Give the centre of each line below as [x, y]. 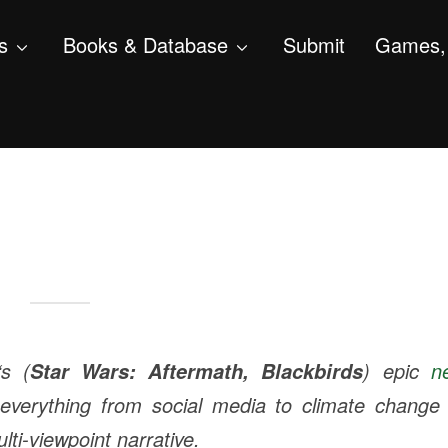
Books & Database [145, 44]
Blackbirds [312, 371]
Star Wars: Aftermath [136, 371]
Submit [314, 44]
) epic [397, 371]
